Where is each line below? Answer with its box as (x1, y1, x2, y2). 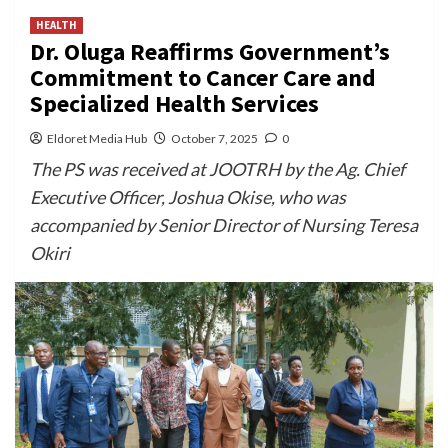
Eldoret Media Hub (47, 130, 147, 146)
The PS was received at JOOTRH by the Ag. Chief (30, 157, 405, 180)
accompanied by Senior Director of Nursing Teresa (30, 213, 418, 236)
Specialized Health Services (30, 87, 319, 119)
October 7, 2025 (171, 130, 258, 146)
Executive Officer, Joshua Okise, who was (30, 185, 346, 208)
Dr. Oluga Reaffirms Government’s (30, 35, 390, 67)
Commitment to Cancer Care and (30, 61, 376, 93)
